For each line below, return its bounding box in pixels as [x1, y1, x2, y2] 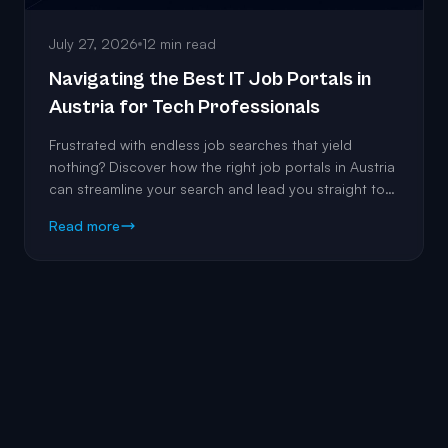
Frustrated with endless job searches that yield [49, 136, 352, 154]
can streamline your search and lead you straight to [49, 180, 385, 198]
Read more [49, 217, 120, 235]
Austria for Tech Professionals [49, 96, 320, 120]
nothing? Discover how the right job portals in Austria [49, 158, 395, 176]
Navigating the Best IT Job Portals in [49, 68, 371, 92]
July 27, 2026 [49, 35, 138, 53]
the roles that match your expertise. [49, 202, 280, 220]
